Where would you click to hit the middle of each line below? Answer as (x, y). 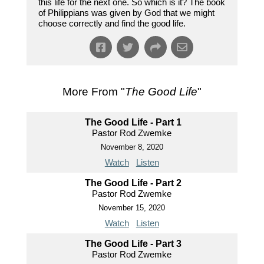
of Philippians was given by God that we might (126, 13)
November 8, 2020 (132, 147)
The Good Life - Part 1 (133, 123)
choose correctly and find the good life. (112, 24)
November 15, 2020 (132, 208)
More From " (93, 92)
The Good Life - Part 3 (133, 244)
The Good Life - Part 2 (133, 183)
